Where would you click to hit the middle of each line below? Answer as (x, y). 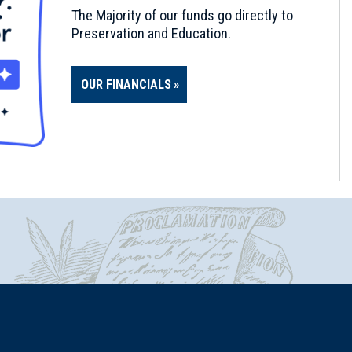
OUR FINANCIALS (126, 85)
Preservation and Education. (151, 34)
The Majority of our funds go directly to (182, 16)
